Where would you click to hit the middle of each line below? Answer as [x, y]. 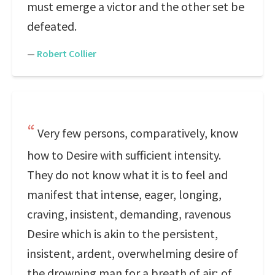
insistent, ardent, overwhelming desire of [133, 253]
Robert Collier [67, 53]
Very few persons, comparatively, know [138, 133]
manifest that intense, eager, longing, [124, 194]
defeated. [52, 26]
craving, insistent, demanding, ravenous [129, 214]
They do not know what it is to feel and [127, 175]
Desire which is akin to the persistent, [122, 234]
